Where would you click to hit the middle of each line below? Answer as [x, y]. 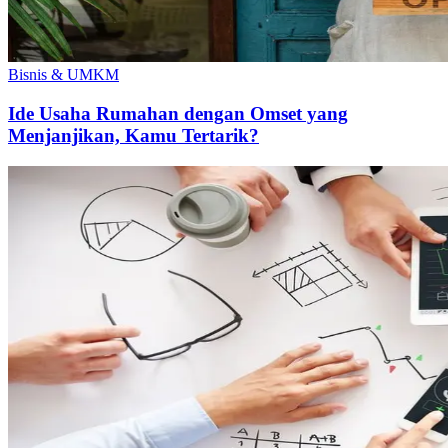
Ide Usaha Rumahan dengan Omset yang [178, 114]
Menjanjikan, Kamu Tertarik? [133, 136]
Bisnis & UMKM [63, 75]
